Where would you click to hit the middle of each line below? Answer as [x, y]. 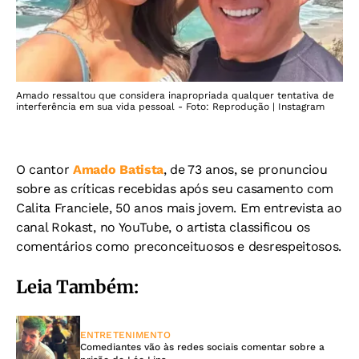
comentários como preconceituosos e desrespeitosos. [179, 247]
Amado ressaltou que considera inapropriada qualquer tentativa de [175, 96]
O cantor [45, 170]
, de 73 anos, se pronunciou [245, 170]
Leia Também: [77, 287]
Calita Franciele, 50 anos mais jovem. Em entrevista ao [179, 208]
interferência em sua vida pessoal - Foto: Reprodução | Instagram [170, 107]
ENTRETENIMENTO [125, 335]
